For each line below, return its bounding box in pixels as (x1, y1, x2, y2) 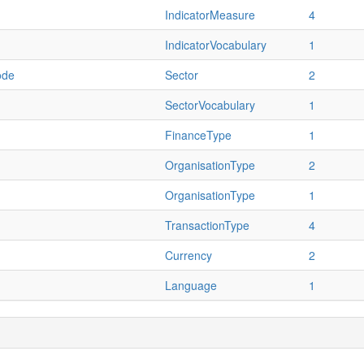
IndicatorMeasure (165, 6, 255, 23)
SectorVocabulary (165, 96, 255, 113)
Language (165, 276, 217, 293)
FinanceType (165, 126, 232, 143)
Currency (165, 246, 212, 263)
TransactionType (165, 216, 249, 233)
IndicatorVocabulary (165, 36, 266, 53)
